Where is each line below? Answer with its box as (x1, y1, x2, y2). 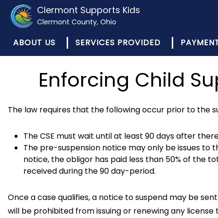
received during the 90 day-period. (23, 165, 156, 177)
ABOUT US (13, 37, 55, 48)
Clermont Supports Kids (37, 4, 141, 16)
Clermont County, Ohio (37, 17, 117, 27)
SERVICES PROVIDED (75, 37, 161, 48)
